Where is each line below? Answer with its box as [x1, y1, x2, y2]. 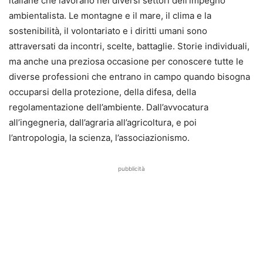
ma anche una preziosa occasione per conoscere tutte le [9, 55, 244, 67]
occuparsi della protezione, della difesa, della [9, 86, 196, 97]
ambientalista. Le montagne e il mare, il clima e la [9, 9, 211, 21]
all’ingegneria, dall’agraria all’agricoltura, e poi [9, 116, 197, 128]
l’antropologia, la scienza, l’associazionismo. [9, 131, 190, 143]
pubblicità [118, 164, 145, 172]
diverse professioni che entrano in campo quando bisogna [9, 70, 250, 82]
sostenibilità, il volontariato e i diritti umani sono [9, 25, 207, 36]
